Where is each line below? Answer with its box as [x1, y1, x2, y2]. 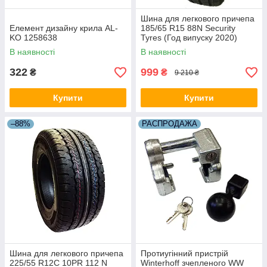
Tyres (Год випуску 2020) [141, 33, 237, 42]
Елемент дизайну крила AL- [10, 23, 118, 33]
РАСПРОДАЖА [142, 119, 197, 128]
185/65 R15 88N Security [141, 23, 235, 33]
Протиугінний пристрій [141, 249, 228, 258]
